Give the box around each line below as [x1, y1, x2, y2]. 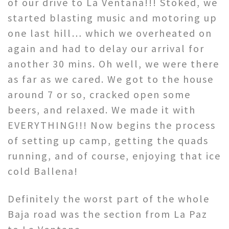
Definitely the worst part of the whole [8, 192, 210, 205]
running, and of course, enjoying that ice [8, 149, 221, 162]
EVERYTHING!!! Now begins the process [8, 118, 216, 131]
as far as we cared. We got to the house [8, 72, 214, 85]
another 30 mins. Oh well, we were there [8, 57, 219, 70]
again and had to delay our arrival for [8, 41, 204, 55]
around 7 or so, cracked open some [8, 87, 191, 101]
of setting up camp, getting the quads [8, 133, 209, 147]
